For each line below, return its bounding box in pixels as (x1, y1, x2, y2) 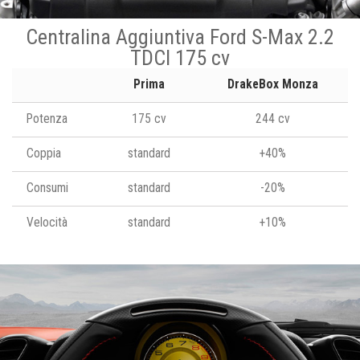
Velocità (27, 215, 67, 230)
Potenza (27, 111, 67, 126)
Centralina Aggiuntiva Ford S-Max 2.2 (26, 24, 334, 49)
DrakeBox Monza (227, 76, 318, 92)
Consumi (27, 180, 68, 195)
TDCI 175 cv (130, 45, 230, 70)
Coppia (27, 145, 61, 161)
